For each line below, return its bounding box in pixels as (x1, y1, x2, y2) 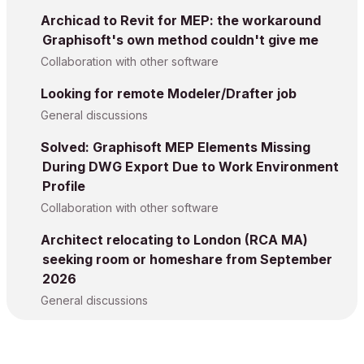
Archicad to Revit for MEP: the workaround (41, 12, 321, 29)
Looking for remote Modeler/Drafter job (41, 85, 297, 102)
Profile (42, 178, 85, 195)
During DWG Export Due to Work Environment (42, 158, 339, 175)
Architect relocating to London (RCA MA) (41, 232, 308, 249)
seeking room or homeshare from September (42, 251, 332, 268)
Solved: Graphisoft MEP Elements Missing (41, 139, 310, 156)
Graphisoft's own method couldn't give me (42, 32, 318, 49)
